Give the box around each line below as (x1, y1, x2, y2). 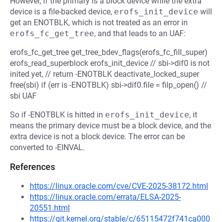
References (10, 162, 55, 172)
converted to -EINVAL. (10, 143, 85, 152)
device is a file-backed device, (10, 7, 114, 16)
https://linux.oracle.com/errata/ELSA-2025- (30, 192, 181, 202)
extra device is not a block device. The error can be (10, 132, 185, 141)
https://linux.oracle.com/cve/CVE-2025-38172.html (30, 181, 208, 191)
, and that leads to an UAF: (94, 29, 186, 38)
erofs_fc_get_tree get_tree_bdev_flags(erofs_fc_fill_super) (10, 48, 208, 57)
